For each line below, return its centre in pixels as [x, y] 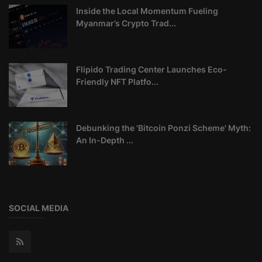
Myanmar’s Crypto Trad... [126, 23]
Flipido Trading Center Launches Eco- [151, 70]
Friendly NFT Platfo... [117, 82]
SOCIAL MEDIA [39, 208]
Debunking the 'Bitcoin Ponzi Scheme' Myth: [163, 128]
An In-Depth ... [105, 140]
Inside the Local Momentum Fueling [147, 11]
